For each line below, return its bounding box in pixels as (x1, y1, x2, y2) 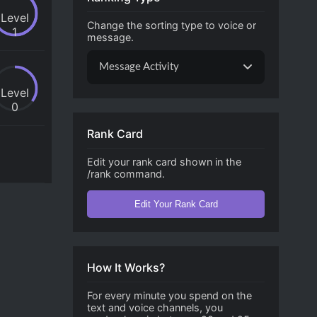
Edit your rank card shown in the (87, 156, 242, 168)
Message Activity (99, 62, 180, 73)
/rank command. (87, 168, 166, 180)
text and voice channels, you (87, 301, 224, 314)
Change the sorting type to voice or (87, 19, 257, 32)
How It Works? (87, 260, 166, 275)
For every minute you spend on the (87, 289, 253, 302)
